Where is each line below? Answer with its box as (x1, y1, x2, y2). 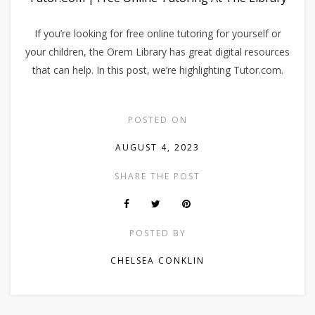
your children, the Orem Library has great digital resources (25, 45, 290, 59)
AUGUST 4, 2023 (115, 141, 200, 154)
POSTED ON (127, 114, 188, 127)
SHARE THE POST (115, 170, 200, 183)
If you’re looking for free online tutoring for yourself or (34, 27, 281, 41)
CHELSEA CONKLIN (110, 255, 205, 267)
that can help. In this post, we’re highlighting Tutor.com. (32, 63, 283, 77)
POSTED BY (129, 227, 186, 240)
